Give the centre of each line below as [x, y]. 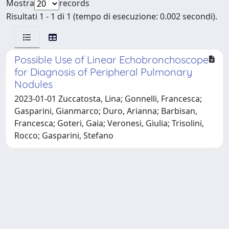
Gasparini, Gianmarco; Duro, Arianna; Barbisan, [106, 111]
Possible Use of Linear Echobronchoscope [111, 59]
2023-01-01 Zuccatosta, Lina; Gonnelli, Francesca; [108, 98]
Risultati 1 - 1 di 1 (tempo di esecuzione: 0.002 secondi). [112, 16]
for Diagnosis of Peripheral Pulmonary [103, 72]
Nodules [33, 84]
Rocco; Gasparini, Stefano [64, 135]
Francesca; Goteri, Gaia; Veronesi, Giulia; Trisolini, [109, 123]
